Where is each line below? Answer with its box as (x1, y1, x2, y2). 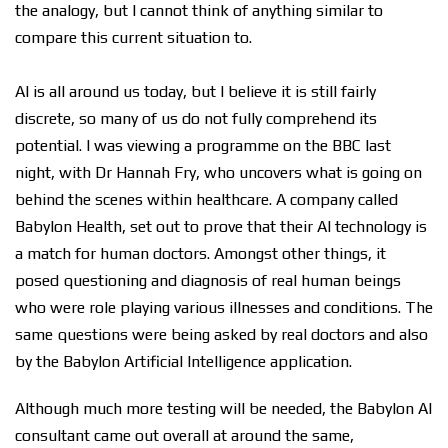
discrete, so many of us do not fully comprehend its (15, 109, 377, 128)
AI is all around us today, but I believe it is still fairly (15, 82, 376, 101)
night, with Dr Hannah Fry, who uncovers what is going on (15, 163, 422, 182)
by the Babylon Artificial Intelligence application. (15, 352, 352, 371)
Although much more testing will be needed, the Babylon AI (15, 399, 432, 418)
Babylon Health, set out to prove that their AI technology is (15, 217, 427, 236)
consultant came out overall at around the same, (15, 426, 354, 445)
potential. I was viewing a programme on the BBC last (15, 136, 391, 155)
